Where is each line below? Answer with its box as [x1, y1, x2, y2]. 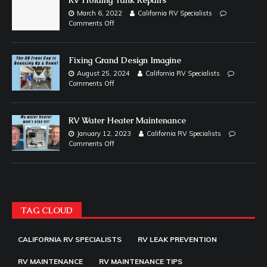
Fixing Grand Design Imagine [69, 54, 181, 66]
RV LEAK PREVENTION [138, 235, 217, 244]
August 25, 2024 [77, 69, 130, 77]
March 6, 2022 [77, 8, 122, 17]
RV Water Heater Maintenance [69, 115, 186, 126]
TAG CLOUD [21, 205, 73, 216]
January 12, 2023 [77, 129, 131, 138]
